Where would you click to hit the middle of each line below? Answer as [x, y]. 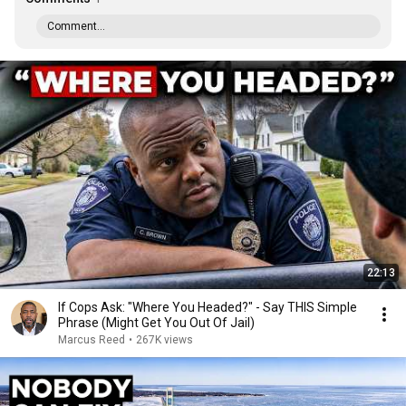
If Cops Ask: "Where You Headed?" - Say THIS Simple [208, 307]
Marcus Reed [92, 340]
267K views [164, 340]
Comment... [76, 26]
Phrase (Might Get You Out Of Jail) [156, 323]
